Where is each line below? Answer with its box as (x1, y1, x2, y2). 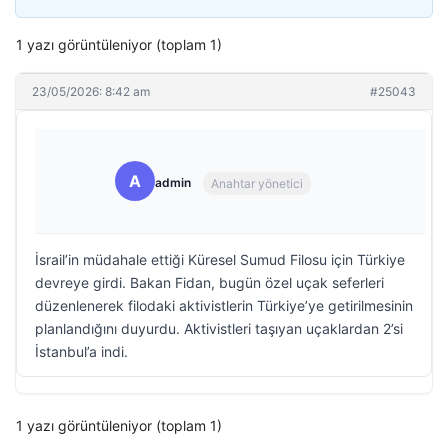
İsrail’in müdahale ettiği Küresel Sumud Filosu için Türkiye (35, 251, 405, 268)
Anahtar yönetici (211, 175, 303, 191)
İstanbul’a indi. (35, 343, 128, 360)
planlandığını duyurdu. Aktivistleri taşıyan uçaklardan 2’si (35, 320, 403, 337)
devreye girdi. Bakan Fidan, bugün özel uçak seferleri (35, 274, 384, 291)
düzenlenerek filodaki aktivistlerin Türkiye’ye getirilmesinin (35, 297, 413, 314)
